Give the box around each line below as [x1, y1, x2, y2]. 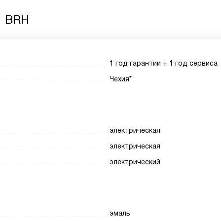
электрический [110, 158, 161, 166]
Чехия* [110, 75, 132, 83]
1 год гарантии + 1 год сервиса [110, 59, 218, 67]
